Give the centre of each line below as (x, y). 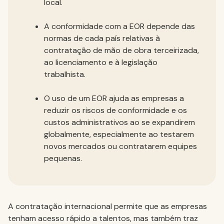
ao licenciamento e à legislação (101, 62)
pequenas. (63, 158)
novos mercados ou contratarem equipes (120, 146)
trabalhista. (65, 74)
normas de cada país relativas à (102, 38)
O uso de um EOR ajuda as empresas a (114, 98)
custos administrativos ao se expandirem (119, 122)
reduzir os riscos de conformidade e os (115, 110)
